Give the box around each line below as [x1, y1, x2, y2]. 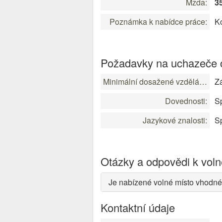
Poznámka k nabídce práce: [110, 16, 207, 27]
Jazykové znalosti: [143, 114, 207, 126]
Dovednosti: [165, 95, 207, 107]
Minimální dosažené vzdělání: [199, 76, 207, 87]
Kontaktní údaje [101, 200, 175, 215]
